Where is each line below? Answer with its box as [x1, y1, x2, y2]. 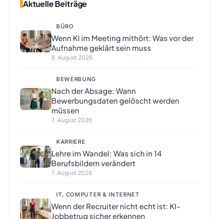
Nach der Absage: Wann [51, 86, 136, 96]
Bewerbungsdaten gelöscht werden [51, 96, 179, 106]
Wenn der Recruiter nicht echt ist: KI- [51, 201, 180, 211]
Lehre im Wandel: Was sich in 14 [51, 149, 162, 158]
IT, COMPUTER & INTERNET [56, 191, 140, 198]
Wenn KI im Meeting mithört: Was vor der [51, 33, 194, 43]
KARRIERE [56, 138, 86, 146]
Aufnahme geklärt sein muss [51, 43, 151, 53]
